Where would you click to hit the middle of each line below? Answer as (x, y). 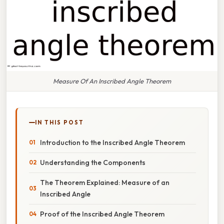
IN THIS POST (59, 122)
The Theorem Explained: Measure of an (105, 182)
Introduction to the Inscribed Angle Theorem (112, 142)
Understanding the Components (93, 162)
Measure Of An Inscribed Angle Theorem (112, 81)
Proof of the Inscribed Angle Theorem (102, 214)
